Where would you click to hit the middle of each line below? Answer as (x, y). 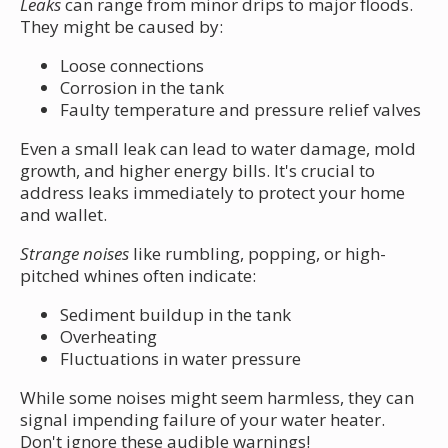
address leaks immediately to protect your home (212, 192)
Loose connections (132, 65)
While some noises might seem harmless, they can (217, 397)
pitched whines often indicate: (138, 275)
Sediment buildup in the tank (175, 314)
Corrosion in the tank (142, 87)
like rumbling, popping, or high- (257, 253)
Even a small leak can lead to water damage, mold (218, 148)
